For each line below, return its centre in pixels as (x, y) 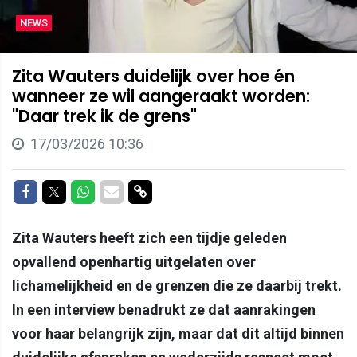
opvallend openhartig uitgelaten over (134, 261)
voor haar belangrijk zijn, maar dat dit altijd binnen (178, 333)
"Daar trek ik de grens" (104, 116)
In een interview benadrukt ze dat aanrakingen (164, 309)
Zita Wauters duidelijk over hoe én (153, 76)
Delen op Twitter (111, 190)
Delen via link (187, 190)
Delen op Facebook (88, 190)
